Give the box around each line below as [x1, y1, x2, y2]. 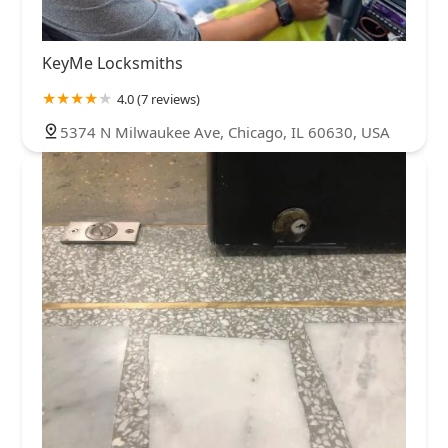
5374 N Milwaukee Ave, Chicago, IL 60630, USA [60, 122, 390, 143]
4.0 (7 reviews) [117, 90, 200, 109]
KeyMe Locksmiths [42, 52, 183, 75]
